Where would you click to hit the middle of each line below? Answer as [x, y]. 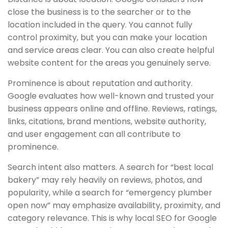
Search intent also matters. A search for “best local [110, 167]
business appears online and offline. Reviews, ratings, [112, 108]
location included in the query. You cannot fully [100, 24]
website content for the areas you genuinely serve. [109, 63]
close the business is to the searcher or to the [99, 12]
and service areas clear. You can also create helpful [111, 50]
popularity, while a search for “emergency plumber [110, 192]
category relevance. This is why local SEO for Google [112, 218]
